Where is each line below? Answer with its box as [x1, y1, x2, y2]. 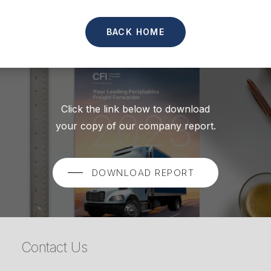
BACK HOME [106, 26, 165, 37]
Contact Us [21, 238, 88, 256]
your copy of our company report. [55, 119, 216, 132]
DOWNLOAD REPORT [91, 166, 195, 178]
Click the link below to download [61, 102, 210, 115]
